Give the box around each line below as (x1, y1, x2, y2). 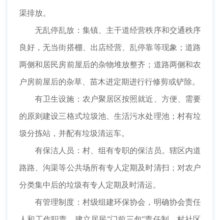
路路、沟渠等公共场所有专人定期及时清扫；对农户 (19, 163, 201, 173)
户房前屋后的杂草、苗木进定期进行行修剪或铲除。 (19, 77, 200, 87)
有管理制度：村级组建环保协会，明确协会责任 (35, 197, 201, 207)
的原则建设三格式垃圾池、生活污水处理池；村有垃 (19, 111, 201, 121)
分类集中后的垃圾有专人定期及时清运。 (19, 180, 161, 190)
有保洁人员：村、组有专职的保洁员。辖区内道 (35, 145, 201, 156)
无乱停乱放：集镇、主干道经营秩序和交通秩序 (35, 25, 201, 35)
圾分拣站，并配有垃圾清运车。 (19, 128, 129, 138)
